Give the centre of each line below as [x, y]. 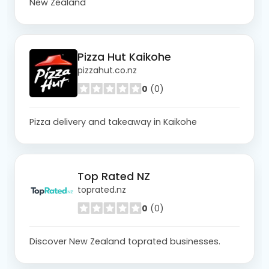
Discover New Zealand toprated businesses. [125, 241]
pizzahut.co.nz [107, 71]
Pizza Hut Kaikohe [124, 57]
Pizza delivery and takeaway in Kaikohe [113, 122]
